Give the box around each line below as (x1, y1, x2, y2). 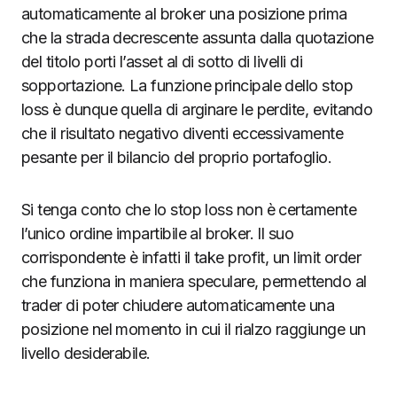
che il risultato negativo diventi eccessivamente (21, 123, 344, 143)
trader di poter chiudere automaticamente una (21, 295, 335, 315)
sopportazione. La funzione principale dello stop (21, 75, 354, 95)
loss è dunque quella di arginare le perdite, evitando (21, 99, 373, 119)
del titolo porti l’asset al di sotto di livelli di (21, 51, 302, 71)
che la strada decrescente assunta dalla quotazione (21, 27, 373, 47)
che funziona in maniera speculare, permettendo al (21, 271, 367, 291)
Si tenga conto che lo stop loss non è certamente (21, 199, 357, 219)
